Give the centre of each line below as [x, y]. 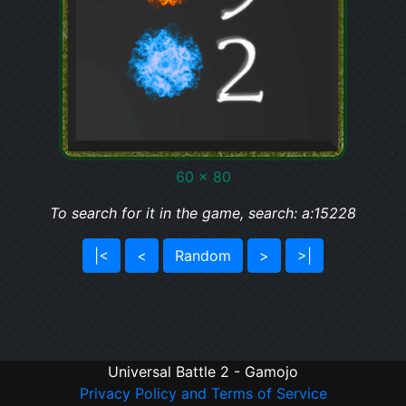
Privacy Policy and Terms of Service [203, 393]
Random [203, 256]
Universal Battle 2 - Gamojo [203, 372]
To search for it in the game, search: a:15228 [203, 213]
